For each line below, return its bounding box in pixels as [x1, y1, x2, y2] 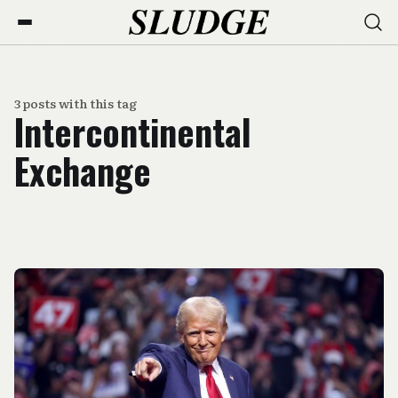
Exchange [14, 144, 151, 197]
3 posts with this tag [14, 94, 137, 112]
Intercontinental [14, 105, 251, 158]
